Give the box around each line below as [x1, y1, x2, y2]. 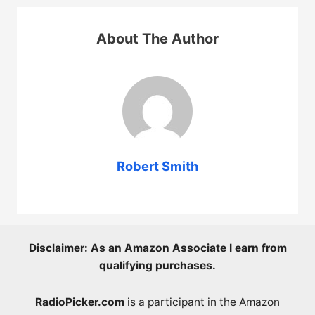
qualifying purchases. [99, 259, 216, 272]
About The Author [96, 30, 219, 47]
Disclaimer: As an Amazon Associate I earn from [28, 241, 287, 255]
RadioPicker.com [35, 295, 124, 309]
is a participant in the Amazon [124, 295, 280, 309]
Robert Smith [117, 158, 198, 174]
